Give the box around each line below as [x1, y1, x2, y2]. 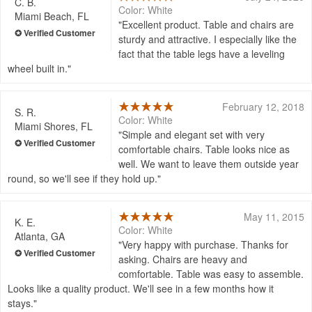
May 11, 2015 [244, 209, 304, 224]
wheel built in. [8, 61, 68, 75]
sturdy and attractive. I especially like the [118, 31, 297, 46]
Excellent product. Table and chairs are [122, 17, 295, 31]
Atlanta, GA [15, 228, 65, 243]
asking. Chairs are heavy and [118, 251, 248, 266]
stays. [8, 295, 33, 310]
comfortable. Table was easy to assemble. [118, 266, 304, 281]
